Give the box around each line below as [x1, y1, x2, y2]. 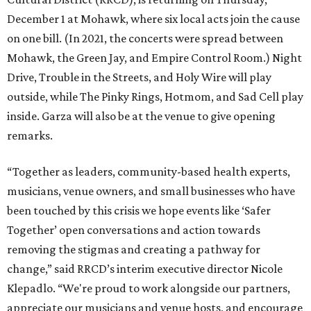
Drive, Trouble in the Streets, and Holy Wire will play [7, 70, 271, 84]
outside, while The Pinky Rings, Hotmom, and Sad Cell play [7, 90, 303, 103]
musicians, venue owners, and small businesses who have [7, 184, 295, 198]
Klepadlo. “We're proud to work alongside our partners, [7, 281, 290, 295]
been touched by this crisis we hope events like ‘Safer [7, 203, 271, 217]
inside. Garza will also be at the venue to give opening [7, 109, 276, 123]
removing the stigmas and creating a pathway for [7, 242, 260, 256]
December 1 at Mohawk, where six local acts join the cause [7, 12, 300, 26]
